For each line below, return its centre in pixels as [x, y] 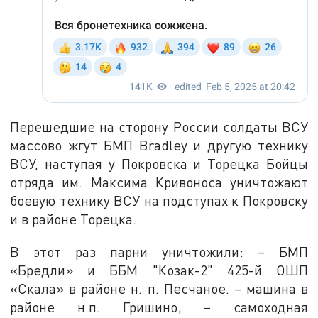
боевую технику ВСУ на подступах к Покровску [159, 200]
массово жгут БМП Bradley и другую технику [159, 145]
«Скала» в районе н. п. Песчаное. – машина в [159, 288]
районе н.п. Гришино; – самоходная [159, 307]
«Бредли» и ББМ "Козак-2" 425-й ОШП [159, 270]
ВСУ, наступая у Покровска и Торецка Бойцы [159, 163]
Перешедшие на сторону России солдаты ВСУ [159, 126]
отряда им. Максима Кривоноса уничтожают [159, 182]
